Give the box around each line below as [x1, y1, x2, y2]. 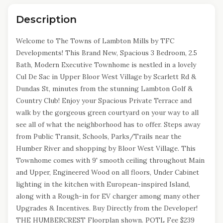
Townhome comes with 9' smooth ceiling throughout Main [16, 156, 205, 165]
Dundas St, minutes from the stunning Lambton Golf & [16, 84, 193, 93]
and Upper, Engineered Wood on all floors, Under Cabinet [16, 168, 199, 177]
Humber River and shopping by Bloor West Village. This [16, 144, 196, 153]
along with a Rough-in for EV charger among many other [16, 192, 200, 201]
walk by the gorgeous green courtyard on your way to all [16, 108, 199, 117]
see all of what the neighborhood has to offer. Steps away [16, 120, 200, 129]
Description [16, 13, 77, 25]
